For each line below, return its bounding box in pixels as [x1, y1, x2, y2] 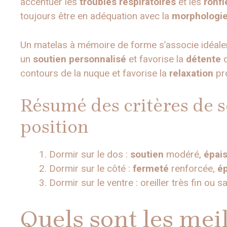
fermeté [133, 163, 169, 175]
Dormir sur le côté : [49, 163, 133, 175]
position [20, 116, 89, 138]
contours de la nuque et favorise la [20, 67, 169, 79]
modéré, [164, 148, 204, 161]
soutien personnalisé [33, 53, 126, 65]
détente [186, 53, 221, 65]
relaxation [169, 67, 213, 79]
